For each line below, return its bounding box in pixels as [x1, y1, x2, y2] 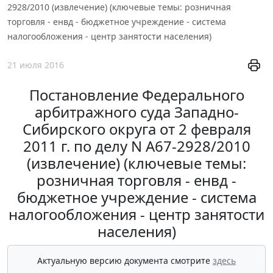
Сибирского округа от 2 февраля [22, 119, 251, 140]
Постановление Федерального [29, 85, 244, 105]
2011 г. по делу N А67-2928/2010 [23, 136, 250, 157]
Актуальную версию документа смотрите [37, 255, 213, 267]
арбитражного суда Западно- [34, 102, 239, 122]
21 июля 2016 [7, 59, 64, 71]
